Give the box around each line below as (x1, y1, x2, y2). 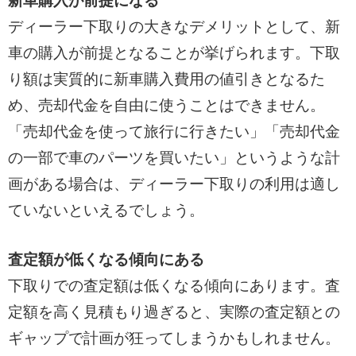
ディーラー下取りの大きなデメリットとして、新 (7, 18, 340, 36)
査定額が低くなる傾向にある (7, 251, 204, 269)
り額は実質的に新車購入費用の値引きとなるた (7, 71, 325, 88)
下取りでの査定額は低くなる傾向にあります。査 (7, 277, 340, 295)
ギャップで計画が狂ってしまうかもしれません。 (7, 330, 340, 347)
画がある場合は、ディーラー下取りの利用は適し (7, 176, 340, 193)
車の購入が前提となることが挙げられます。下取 (7, 44, 340, 62)
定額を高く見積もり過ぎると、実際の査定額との (7, 304, 340, 321)
